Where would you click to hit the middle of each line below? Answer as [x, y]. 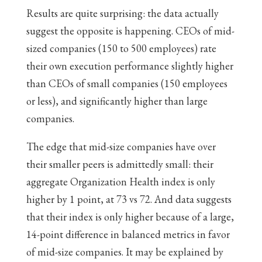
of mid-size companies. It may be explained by [125, 252]
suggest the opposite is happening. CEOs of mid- [130, 31]
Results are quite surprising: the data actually [122, 13]
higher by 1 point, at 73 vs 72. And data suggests [129, 199]
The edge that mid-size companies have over [121, 146]
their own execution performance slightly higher [130, 66]
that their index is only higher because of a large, [130, 217]
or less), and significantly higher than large [117, 101]
